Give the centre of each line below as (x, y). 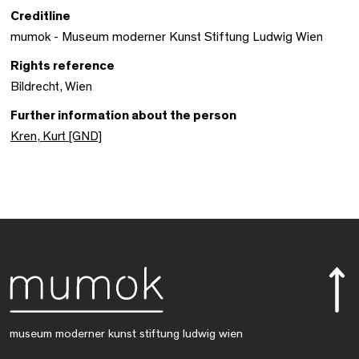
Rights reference (63, 66)
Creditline (40, 16)
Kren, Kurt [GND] (56, 136)
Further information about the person (123, 115)
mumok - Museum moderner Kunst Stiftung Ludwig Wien (167, 37)
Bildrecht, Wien (51, 87)
